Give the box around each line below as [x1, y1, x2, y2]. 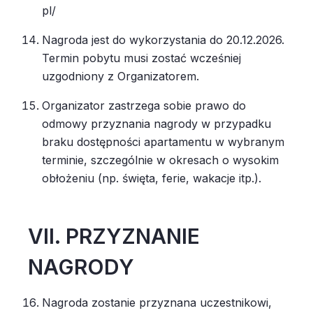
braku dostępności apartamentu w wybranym [42, 135, 284, 149]
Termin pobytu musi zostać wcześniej [42, 51, 241, 65]
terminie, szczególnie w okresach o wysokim [42, 153, 279, 167]
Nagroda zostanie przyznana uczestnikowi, [42, 296, 272, 310]
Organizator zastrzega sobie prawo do [42, 99, 246, 112]
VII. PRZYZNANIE [28, 224, 200, 249]
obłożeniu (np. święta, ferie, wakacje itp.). [42, 171, 265, 185]
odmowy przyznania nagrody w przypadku [42, 117, 271, 131]
